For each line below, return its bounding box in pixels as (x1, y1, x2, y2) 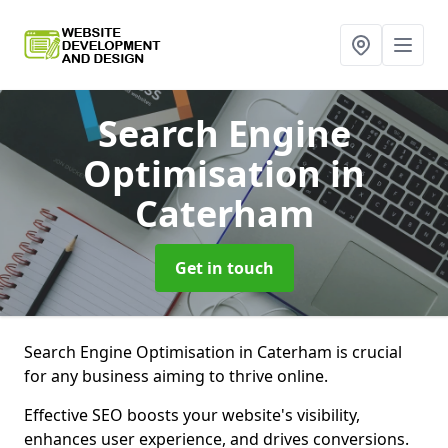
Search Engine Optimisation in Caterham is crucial (24, 341, 402, 363)
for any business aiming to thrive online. (24, 365, 328, 387)
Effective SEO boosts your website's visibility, (24, 404, 360, 426)
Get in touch (174, 257, 274, 279)
